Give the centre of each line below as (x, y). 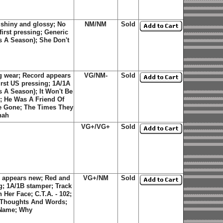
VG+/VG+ (96, 127)
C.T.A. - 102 (52, 194)
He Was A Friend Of (34, 99)
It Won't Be (56, 91)
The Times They (48, 107)
